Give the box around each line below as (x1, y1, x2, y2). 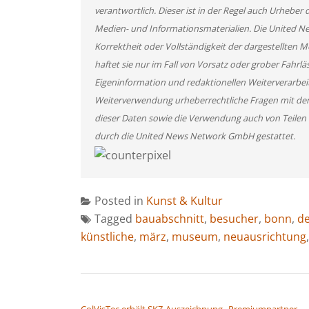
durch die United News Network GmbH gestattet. (94, 130, 295, 142)
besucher (210, 210, 259, 226)
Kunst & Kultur (146, 192, 223, 208)
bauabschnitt (135, 210, 204, 226)
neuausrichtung (223, 228, 306, 244)
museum (172, 228, 218, 244)
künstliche (81, 228, 134, 244)
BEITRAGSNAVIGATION (80, 283, 211, 300)
